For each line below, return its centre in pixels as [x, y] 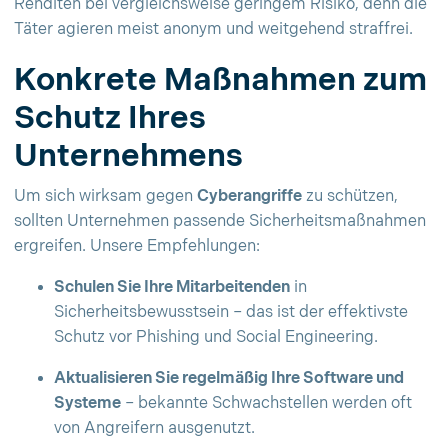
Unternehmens [128, 156]
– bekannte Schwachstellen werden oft [266, 403]
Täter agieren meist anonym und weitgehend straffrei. [213, 29]
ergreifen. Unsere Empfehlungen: [137, 246]
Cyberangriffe [249, 196]
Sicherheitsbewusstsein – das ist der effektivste [231, 312]
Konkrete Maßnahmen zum [220, 80]
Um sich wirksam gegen [105, 196]
